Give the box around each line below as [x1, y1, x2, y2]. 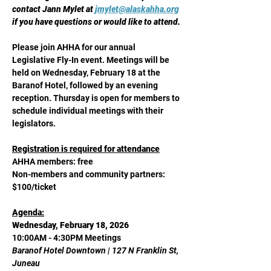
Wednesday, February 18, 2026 [12, 220, 129, 230]
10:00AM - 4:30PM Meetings [12, 233, 121, 243]
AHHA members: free [12, 157, 93, 166]
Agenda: [12, 207, 44, 217]
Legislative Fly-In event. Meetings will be [12, 55, 171, 65]
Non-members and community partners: [12, 169, 167, 179]
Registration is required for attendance [12, 144, 160, 154]
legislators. [12, 119, 59, 128]
